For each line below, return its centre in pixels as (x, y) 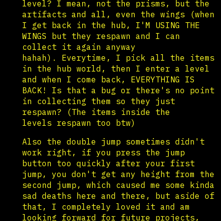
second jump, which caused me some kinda (118, 185)
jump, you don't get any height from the (118, 174)
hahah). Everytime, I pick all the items (118, 57)
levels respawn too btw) (79, 123)
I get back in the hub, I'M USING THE (111, 25)
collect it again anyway (79, 47)
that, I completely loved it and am (106, 206)
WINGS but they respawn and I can (101, 36)
